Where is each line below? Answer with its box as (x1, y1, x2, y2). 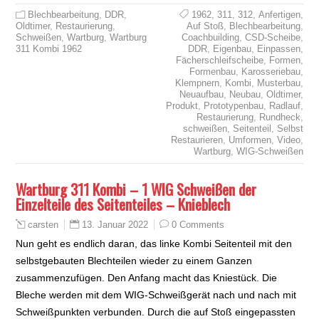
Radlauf (268, 100, 300, 111)
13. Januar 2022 (82, 219, 149, 230)
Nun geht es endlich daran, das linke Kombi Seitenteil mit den (16, 237, 293, 249)
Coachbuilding (181, 31, 239, 43)
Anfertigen (258, 9, 300, 20)
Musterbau (256, 77, 300, 88)
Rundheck (258, 111, 300, 122)
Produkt (165, 100, 198, 111)
